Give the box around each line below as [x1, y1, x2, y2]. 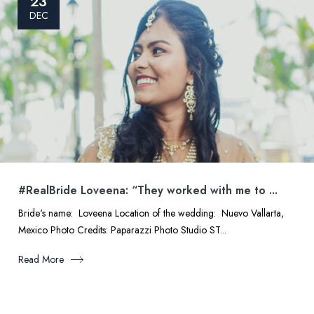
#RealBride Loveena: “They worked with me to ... [18, 182, 278, 198]
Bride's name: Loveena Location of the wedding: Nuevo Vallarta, [18, 206, 284, 220]
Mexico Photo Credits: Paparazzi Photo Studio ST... [18, 223, 226, 237]
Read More [18, 252, 64, 266]
